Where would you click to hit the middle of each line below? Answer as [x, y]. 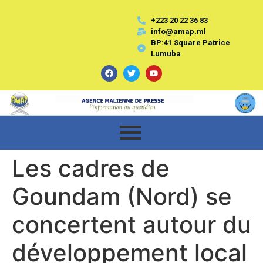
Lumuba [166, 54]
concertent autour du [131, 224]
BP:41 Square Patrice [190, 43]
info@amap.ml [178, 31]
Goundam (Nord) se [122, 196]
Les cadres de [91, 168]
